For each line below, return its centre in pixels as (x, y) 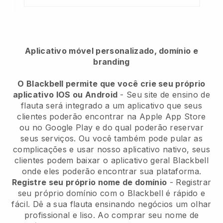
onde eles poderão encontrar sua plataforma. (111, 171)
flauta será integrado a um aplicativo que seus (111, 106)
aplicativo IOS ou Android (65, 95)
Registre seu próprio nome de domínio (89, 182)
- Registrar (189, 182)
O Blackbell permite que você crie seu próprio (111, 84)
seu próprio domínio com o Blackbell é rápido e (111, 193)
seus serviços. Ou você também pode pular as (111, 139)
